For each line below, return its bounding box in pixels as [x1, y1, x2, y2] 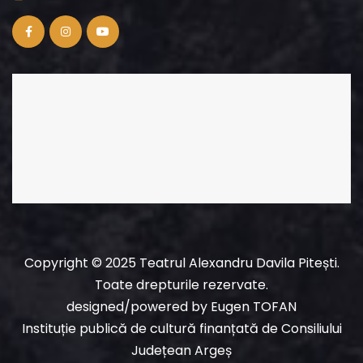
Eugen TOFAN [211, 297, 297, 317]
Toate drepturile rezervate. [95, 275, 268, 295]
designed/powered [66, 297, 188, 317]
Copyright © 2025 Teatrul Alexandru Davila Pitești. [23, 254, 340, 273]
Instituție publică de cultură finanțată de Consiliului [21, 319, 342, 339]
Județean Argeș [131, 341, 232, 361]
